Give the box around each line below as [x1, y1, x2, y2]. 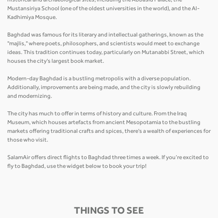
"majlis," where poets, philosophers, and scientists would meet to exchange [7, 41, 200, 47]
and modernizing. [7, 93, 53, 100]
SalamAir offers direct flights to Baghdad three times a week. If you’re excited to [7, 155, 209, 161]
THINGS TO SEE [74, 207, 144, 217]
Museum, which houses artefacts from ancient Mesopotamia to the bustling [7, 120, 200, 126]
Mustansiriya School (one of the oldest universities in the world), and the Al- [7, 6, 200, 12]
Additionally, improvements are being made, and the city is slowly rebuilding [7, 85, 200, 91]
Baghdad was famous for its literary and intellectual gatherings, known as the [7, 32, 203, 38]
